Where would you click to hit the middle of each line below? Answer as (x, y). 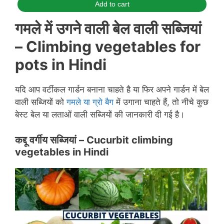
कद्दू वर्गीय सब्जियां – (51, 140)
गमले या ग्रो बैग (90, 102)
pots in (42, 64)
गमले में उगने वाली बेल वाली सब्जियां (108, 28)
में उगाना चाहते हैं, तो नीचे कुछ (161, 102)
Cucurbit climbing (130, 140)
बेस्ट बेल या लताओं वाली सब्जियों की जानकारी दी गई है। (100, 114)
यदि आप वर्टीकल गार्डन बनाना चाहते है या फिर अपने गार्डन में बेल (112, 89)
